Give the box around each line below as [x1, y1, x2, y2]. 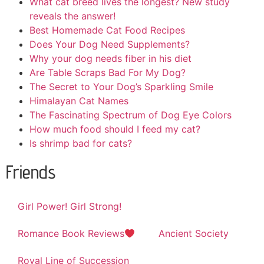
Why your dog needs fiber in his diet [29, 52, 192, 65]
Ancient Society [159, 227, 229, 240]
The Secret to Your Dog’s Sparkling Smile [29, 81, 213, 93]
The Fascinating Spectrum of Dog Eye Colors [29, 109, 232, 121]
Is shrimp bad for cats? [29, 137, 132, 150]
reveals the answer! [29, 10, 115, 22]
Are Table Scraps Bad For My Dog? [29, 67, 186, 79]
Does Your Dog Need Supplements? [29, 38, 190, 51]
